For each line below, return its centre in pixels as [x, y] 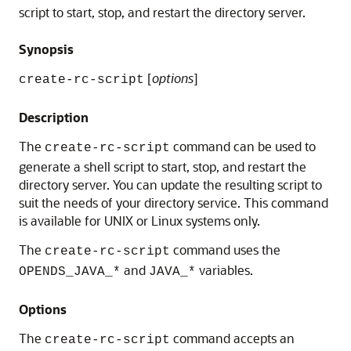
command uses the [225, 250]
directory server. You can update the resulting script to [170, 185]
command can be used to [243, 146]
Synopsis [46, 49]
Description [54, 117]
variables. [224, 270]
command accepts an [232, 338]
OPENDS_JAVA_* [70, 272]
